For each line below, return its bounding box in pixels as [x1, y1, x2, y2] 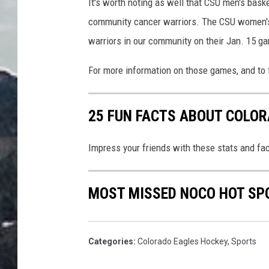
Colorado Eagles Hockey [138, 236, 228, 246]
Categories [88, 236, 133, 246]
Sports [231, 236, 256, 246]
